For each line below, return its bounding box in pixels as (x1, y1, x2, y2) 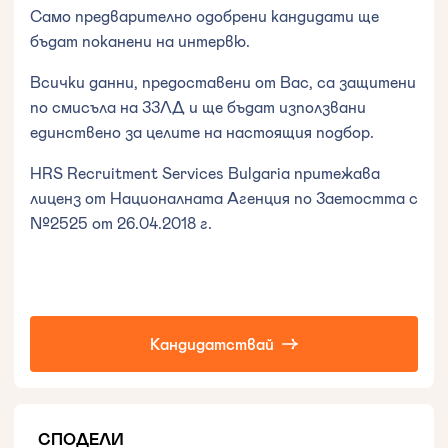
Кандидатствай (150, 333, 274, 353)
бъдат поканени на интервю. (30, 30, 250, 50)
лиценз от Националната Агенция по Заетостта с (30, 187, 418, 207)
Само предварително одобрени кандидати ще (30, 5, 379, 25)
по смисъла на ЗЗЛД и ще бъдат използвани (30, 96, 366, 116)
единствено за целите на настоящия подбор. (30, 121, 374, 141)
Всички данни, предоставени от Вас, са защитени (30, 71, 416, 91)
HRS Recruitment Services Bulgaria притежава (30, 162, 380, 182)
